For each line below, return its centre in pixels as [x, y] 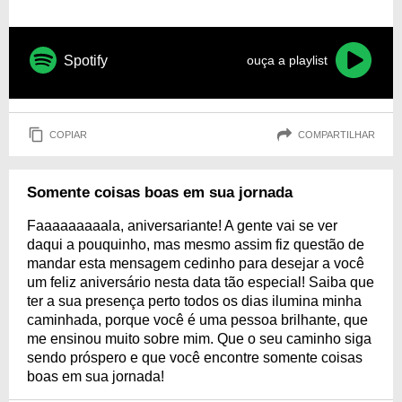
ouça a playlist [287, 60]
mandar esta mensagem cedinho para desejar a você [196, 263]
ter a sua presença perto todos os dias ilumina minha [194, 301]
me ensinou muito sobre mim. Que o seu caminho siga [199, 339]
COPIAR [68, 134]
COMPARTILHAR [336, 134]
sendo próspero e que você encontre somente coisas [195, 358]
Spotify [86, 60]
